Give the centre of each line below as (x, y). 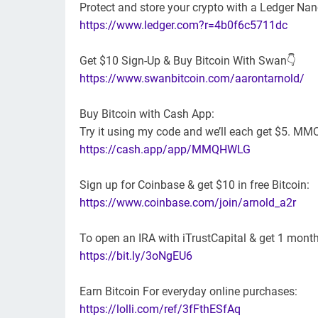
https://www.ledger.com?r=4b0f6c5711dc (183, 26)
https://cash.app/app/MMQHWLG (165, 150)
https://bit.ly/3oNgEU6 (136, 256)
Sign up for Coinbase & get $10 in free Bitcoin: (194, 185)
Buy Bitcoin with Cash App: (147, 114)
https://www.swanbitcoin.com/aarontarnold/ (192, 79)
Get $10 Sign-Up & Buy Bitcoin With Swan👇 (188, 61)
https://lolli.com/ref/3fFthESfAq (160, 309)
